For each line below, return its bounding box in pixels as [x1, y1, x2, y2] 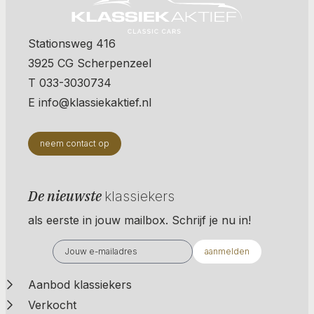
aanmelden [205, 245, 250, 257]
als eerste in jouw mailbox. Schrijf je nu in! [28, 212, 251, 227]
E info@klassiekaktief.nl [28, 95, 151, 109]
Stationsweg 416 [28, 36, 116, 50]
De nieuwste [28, 186, 104, 205]
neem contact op [40, 137, 109, 149]
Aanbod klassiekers [28, 277, 132, 292]
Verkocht [28, 297, 76, 312]
